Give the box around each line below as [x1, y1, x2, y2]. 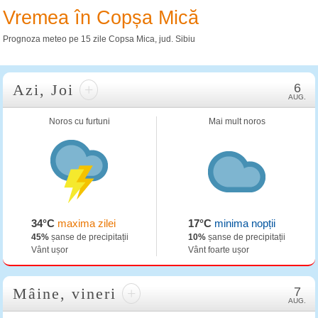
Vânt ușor [31, 245, 68, 255]
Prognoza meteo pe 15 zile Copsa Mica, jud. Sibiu [3, 34, 195, 44]
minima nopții [212, 217, 276, 229]
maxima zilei [54, 217, 116, 229]
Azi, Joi [13, 81, 80, 99]
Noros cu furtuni [49, 116, 111, 126]
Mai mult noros [208, 116, 265, 126]
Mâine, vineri [13, 285, 123, 302]
